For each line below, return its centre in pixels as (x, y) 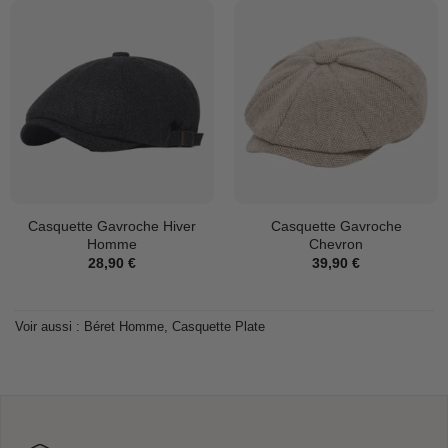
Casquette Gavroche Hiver (112, 225)
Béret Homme (124, 326)
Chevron (336, 243)
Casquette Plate (218, 326)
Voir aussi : (49, 326)
